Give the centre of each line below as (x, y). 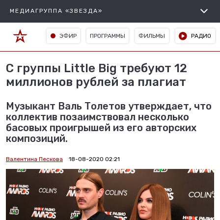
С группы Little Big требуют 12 (96, 68)
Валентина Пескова (34, 159)
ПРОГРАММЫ (108, 36)
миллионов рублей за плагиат (96, 82)
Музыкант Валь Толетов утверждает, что (109, 106)
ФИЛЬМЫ (152, 36)
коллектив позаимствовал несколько (97, 117)
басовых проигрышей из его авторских (101, 128)
